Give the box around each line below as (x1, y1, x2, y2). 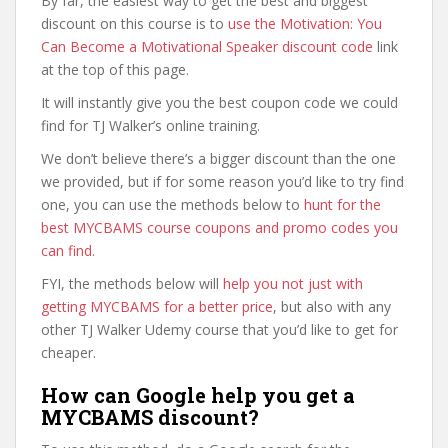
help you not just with (223, 274, 363, 293)
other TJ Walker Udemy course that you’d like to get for (41, 320, 398, 339)
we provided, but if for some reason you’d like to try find (41, 172, 404, 191)
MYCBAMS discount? (41, 404, 259, 430)
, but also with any (273, 297, 391, 316)
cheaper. (41, 343, 96, 362)
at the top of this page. (41, 60, 189, 79)
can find (41, 241, 92, 260)
